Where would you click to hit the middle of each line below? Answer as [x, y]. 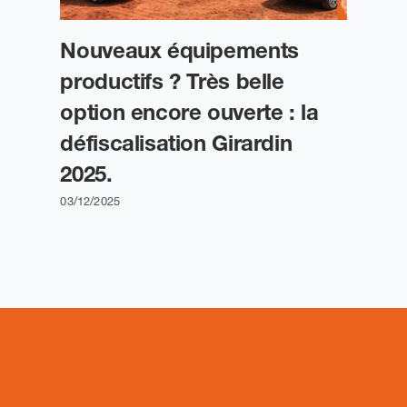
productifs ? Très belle [172, 81]
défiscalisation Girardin [176, 143]
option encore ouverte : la [189, 112]
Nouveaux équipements [179, 50]
